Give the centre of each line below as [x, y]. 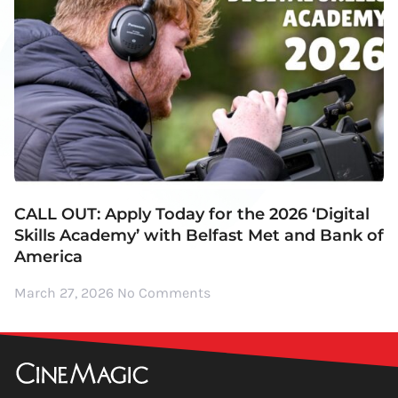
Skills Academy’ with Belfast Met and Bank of [199, 236]
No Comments [164, 293]
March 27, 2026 [66, 293]
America [48, 257]
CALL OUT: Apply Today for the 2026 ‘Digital [192, 215]
